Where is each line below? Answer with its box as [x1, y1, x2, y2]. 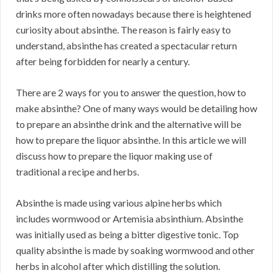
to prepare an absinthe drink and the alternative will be [16, 118, 241, 130]
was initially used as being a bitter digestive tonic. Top [16, 229, 239, 241]
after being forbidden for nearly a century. [16, 55, 190, 68]
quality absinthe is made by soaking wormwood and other [16, 244, 255, 257]
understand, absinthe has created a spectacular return [16, 40, 237, 52]
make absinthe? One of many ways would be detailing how [16, 102, 257, 115]
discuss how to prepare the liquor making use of [16, 150, 213, 162]
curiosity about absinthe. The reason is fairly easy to [16, 24, 231, 36]
